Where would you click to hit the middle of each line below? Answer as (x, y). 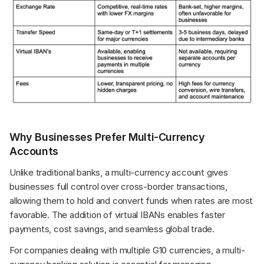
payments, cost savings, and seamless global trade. (112, 229)
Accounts (34, 151)
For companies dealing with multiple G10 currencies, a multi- (127, 250)
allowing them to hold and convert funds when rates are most (131, 201)
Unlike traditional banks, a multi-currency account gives (119, 173)
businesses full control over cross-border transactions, (118, 187)
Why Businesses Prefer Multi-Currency (107, 137)
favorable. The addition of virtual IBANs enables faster (117, 215)
